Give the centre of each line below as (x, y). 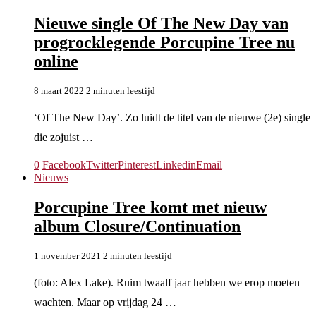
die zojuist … (63, 137)
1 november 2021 (67, 255)
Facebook (64, 164)
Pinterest (137, 164)
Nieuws (51, 177)
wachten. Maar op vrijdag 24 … (105, 302)
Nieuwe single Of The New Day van (161, 23)
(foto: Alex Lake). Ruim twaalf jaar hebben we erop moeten (167, 282)
